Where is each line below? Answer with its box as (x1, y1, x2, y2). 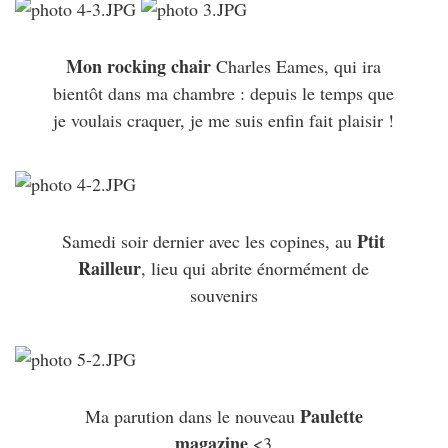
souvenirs (189, 283, 258, 308)
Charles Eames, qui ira (211, 54, 382, 79)
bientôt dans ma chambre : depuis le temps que (53, 81, 395, 106)
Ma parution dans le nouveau (84, 404, 300, 429)
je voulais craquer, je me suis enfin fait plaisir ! (53, 108, 395, 133)
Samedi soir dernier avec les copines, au (62, 229, 358, 254)
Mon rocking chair (66, 53, 212, 80)
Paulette (299, 403, 363, 430)
